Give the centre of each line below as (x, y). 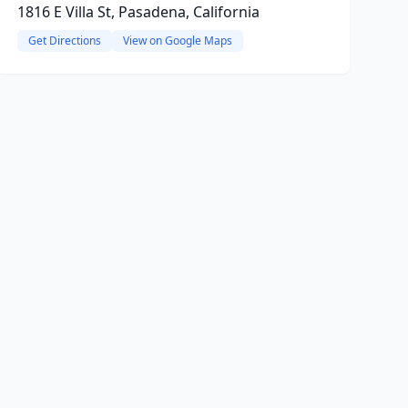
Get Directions (64, 41)
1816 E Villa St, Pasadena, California (138, 12)
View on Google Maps (177, 41)
